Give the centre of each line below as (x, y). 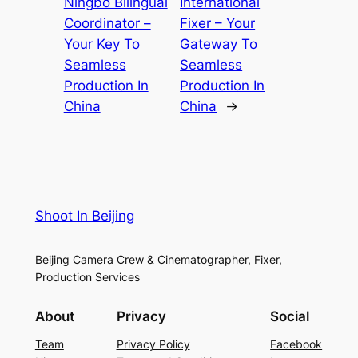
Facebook (296, 344)
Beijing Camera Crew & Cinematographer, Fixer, (158, 259)
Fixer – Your (218, 23)
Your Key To (101, 44)
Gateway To (219, 44)
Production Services (87, 276)
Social (290, 317)
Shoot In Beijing (84, 215)
